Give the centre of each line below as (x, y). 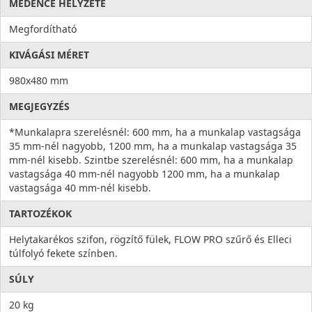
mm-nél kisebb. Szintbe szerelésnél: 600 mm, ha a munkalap (151, 160)
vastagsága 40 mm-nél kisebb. (80, 188)
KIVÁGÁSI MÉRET (49, 55)
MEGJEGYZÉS (39, 107)
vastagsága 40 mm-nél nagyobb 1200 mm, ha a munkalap (145, 174)
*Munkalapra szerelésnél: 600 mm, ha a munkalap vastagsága (155, 132)
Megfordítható (43, 29)
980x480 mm (39, 81)
